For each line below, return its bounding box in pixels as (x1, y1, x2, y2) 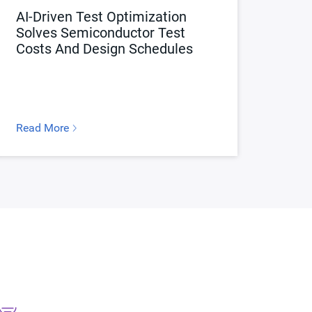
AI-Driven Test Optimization (15, 8, 187, 25)
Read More (15, 120, 72, 134)
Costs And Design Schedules (15, 40, 193, 57)
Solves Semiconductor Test (15, 24, 185, 41)
